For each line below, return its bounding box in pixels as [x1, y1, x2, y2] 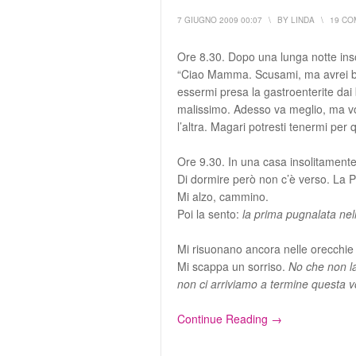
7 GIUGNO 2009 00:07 [177, 14, 262, 25]
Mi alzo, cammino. [177, 188, 269, 204]
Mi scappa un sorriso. [177, 258, 288, 274]
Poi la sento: [177, 206, 242, 222]
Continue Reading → [177, 311, 282, 327]
